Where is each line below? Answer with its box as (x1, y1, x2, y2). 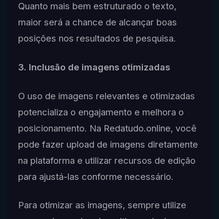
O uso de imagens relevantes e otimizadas (18, 90, 195, 101)
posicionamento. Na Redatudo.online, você (18, 122, 197, 133)
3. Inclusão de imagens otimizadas (18, 61, 170, 72)
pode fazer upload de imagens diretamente (18, 138, 198, 150)
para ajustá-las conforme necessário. (18, 171, 174, 182)
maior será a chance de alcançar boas (18, 17, 177, 28)
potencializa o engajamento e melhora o (18, 106, 184, 117)
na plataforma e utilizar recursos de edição (18, 154, 196, 166)
